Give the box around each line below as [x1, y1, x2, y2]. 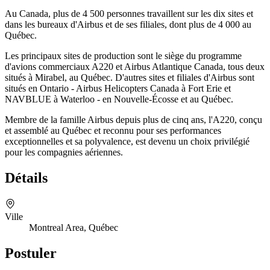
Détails [5, 170, 48, 186]
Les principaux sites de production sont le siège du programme [5, 51, 242, 61]
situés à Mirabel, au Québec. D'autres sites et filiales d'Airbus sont [5, 72, 254, 83]
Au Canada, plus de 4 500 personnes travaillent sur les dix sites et [5, 8, 253, 19]
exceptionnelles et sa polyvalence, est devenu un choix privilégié [5, 136, 250, 147]
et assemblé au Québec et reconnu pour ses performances [5, 125, 221, 136]
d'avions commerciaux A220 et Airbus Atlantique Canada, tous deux [5, 61, 265, 72]
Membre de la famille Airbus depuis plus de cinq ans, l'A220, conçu [5, 115, 262, 125]
